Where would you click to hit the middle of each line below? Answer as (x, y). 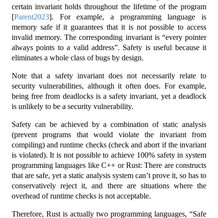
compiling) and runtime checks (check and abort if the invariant (109, 145)
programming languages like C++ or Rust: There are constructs (109, 165)
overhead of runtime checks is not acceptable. (81, 196)
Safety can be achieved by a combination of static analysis (109, 124)
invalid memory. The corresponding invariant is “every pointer (109, 37)
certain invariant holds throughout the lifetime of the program (109, 6)
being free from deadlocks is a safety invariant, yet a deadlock (109, 96)
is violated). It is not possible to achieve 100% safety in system (109, 155)
